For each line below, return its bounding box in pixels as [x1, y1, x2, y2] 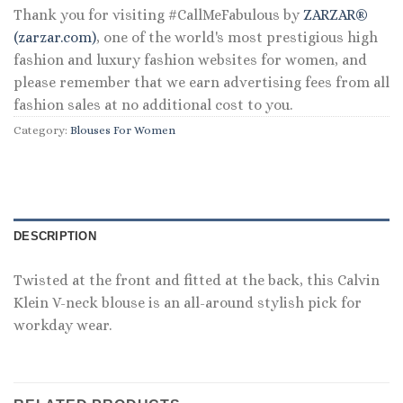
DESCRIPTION [13, 228, 96, 243]
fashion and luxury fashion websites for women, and [13, 51, 367, 69]
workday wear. [13, 316, 112, 334]
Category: [13, 123, 70, 138]
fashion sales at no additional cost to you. [13, 96, 292, 114]
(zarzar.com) [13, 29, 96, 47]
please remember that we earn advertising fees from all [13, 74, 390, 92]
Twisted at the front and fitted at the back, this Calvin [13, 271, 380, 289]
